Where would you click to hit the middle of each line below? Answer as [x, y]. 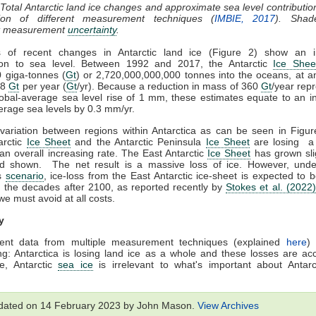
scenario [24, 176]
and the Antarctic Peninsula [138, 142]
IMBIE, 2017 [245, 19]
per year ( [43, 86]
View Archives [228, 306]
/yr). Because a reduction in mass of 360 [169, 86]
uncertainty [92, 30]
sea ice [75, 265]
